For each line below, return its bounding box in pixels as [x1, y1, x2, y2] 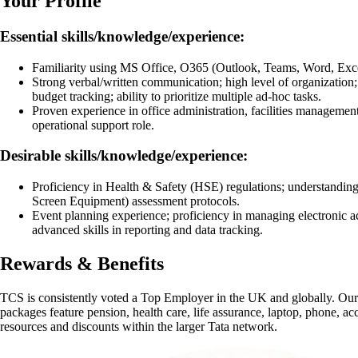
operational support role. [32, 117, 154, 132]
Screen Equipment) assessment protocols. [32, 193, 240, 208]
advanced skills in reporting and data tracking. [32, 222, 263, 237]
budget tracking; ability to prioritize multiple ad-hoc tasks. [32, 89, 321, 103]
